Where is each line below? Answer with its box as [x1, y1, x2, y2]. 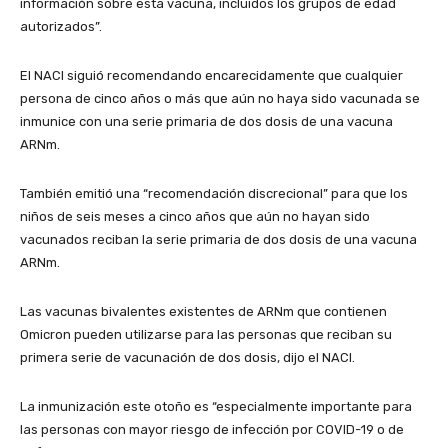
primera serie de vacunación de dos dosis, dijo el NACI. [20, 350, 355, 365]
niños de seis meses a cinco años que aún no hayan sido [20, 209, 370, 224]
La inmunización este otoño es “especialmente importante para [20, 399, 412, 414]
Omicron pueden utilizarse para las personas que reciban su [20, 327, 392, 342]
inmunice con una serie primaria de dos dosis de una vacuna [20, 114, 393, 129]
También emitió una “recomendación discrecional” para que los [20, 186, 408, 201]
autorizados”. [20, 19, 102, 34]
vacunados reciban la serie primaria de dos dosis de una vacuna [20, 232, 417, 247]
